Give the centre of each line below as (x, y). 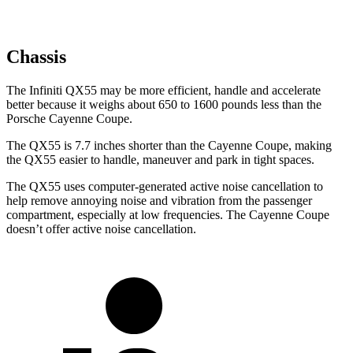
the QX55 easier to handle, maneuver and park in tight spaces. (160, 160)
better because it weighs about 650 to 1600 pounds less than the (164, 105)
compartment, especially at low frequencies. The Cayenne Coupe (168, 215)
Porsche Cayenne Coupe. (69, 119)
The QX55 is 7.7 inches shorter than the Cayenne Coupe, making (169, 146)
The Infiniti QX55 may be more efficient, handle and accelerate (163, 91)
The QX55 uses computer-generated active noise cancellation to (165, 187)
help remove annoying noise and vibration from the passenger (159, 201)
